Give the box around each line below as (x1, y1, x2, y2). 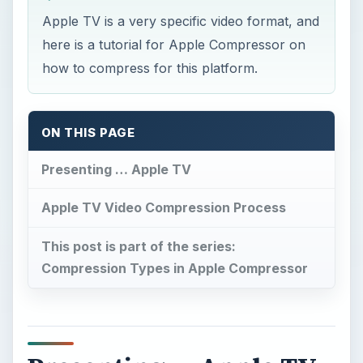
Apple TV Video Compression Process (41, 199, 286, 216)
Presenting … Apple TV (41, 160, 191, 177)
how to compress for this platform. (42, 59, 258, 76)
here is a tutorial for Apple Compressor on (42, 36, 306, 53)
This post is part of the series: (41, 238, 236, 255)
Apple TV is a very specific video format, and (42, 12, 320, 29)
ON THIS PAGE (41, 125, 136, 140)
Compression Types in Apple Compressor (41, 260, 308, 277)
